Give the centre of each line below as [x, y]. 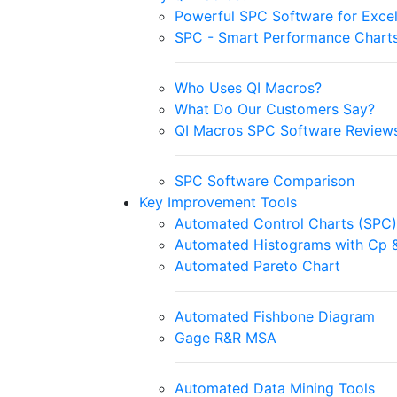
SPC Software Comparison [265, 181]
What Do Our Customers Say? [275, 109]
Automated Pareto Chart [257, 266]
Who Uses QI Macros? [248, 88]
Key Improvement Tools [218, 202]
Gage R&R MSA [226, 338]
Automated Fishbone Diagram [275, 316]
